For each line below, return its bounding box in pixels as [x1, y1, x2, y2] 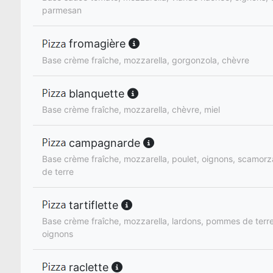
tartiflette [66, 198, 121, 211]
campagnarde [66, 136, 143, 149]
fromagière [66, 37, 129, 51]
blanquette [66, 87, 127, 100]
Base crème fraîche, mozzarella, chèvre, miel [42, 104, 220, 115]
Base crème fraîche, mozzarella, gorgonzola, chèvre [42, 54, 249, 65]
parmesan [42, 5, 82, 16]
